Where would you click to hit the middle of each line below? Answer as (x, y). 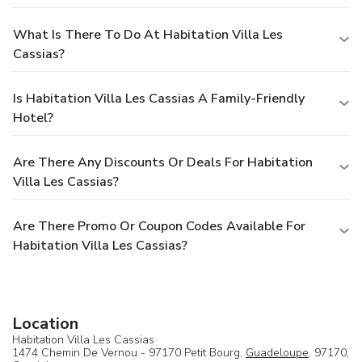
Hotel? (33, 118)
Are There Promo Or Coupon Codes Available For (159, 227)
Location (45, 324)
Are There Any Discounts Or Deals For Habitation (163, 163)
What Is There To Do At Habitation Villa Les (148, 35)
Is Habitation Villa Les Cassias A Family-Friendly (159, 99)
